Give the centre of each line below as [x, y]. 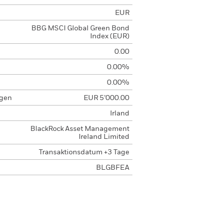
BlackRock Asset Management [80, 129]
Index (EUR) [110, 36]
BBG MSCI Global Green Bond [80, 28]
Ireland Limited [104, 137]
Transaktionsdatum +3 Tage [84, 152]
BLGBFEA [112, 168]
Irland [119, 113]
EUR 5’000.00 [106, 98]
